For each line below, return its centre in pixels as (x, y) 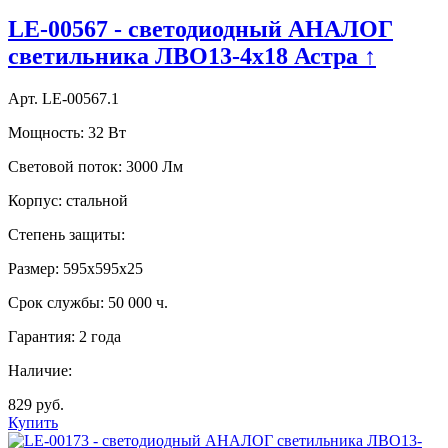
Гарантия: (41, 336)
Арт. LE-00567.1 (63, 98)
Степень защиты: (66, 234)
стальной (97, 200)
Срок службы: (56, 302)
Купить (33, 422)
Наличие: (40, 370)
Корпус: (35, 200)
